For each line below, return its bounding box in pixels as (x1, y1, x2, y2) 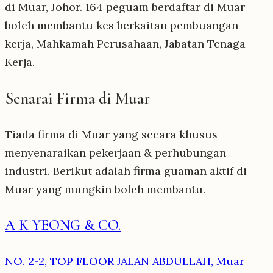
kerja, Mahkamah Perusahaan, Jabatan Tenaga (5, 36, 246, 51)
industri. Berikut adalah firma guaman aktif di (5, 164, 247, 179)
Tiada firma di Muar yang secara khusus (5, 127, 218, 142)
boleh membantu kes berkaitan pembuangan (5, 18, 238, 32)
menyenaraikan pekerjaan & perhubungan (5, 146, 226, 160)
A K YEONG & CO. (5, 216, 121, 235)
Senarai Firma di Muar (5, 88, 150, 108)
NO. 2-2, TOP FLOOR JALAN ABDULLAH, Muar (5, 254, 244, 269)
